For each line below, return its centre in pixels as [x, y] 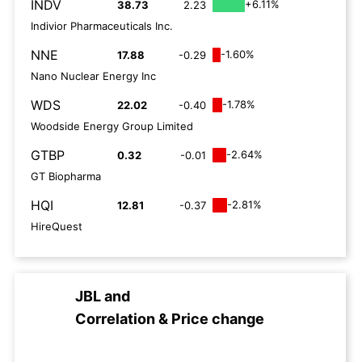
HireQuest [57, 226]
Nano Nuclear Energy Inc [93, 76]
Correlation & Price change [170, 319]
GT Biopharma [66, 176]
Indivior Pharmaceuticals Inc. [102, 26]
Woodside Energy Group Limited [112, 126]
